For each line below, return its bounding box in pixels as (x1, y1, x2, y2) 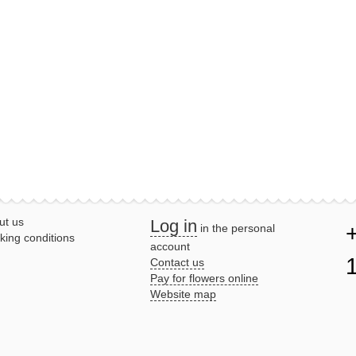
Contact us (150, 256, 204, 269)
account (150, 240, 190, 253)
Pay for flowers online (150, 272, 258, 284)
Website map (150, 288, 216, 300)
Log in (150, 216, 197, 236)
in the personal (197, 222, 275, 234)
